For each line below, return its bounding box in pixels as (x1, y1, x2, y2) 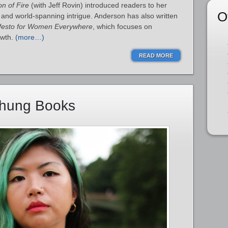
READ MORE (139, 52, 173, 59)
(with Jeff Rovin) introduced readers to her (29, 1, 167, 9)
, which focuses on (93, 22, 152, 31)
